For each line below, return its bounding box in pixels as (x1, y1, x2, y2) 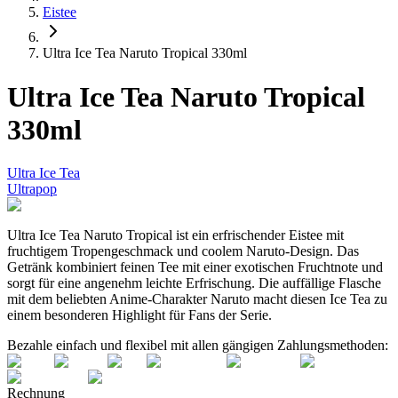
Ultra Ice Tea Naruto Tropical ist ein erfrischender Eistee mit (7, 227, 344, 243)
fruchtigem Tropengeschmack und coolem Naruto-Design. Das (7, 243, 359, 259)
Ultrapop (7, 181, 57, 197)
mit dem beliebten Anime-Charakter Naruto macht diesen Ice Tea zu (7, 291, 387, 307)
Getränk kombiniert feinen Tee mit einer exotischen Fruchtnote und (7, 259, 383, 275)
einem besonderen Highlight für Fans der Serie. (7, 307, 272, 323)
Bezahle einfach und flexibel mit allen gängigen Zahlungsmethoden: (7, 338, 388, 354)
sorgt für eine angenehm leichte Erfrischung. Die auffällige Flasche (7, 275, 381, 291)
